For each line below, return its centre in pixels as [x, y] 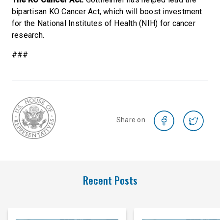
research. [28, 35]
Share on [131, 120]
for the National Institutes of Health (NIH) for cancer [104, 23]
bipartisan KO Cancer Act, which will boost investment [107, 11]
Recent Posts [110, 180]
